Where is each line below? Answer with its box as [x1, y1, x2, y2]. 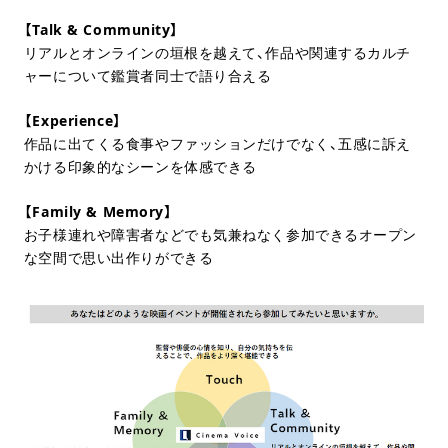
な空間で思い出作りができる [23, 247, 214, 267]
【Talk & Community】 [23, 19, 179, 39]
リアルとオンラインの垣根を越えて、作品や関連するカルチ [23, 42, 412, 62]
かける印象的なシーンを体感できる [23, 156, 257, 176]
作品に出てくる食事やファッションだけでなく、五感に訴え [23, 133, 412, 153]
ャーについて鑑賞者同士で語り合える [23, 65, 272, 85]
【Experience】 [23, 110, 122, 130]
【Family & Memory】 [23, 201, 173, 221]
